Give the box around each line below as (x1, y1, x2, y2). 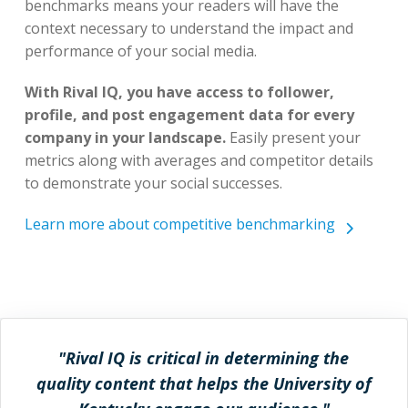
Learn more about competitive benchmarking (24, 214, 335, 235)
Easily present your (225, 127, 361, 148)
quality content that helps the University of (36, 372, 372, 395)
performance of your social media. (24, 41, 257, 62)
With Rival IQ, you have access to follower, (24, 82, 334, 103)
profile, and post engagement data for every (24, 105, 354, 126)
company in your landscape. (24, 127, 226, 148)
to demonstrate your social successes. (24, 173, 282, 194)
